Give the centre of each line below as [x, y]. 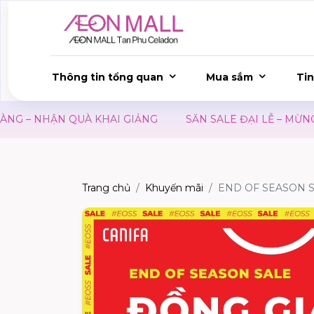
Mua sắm [230, 77]
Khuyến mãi [174, 188]
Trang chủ [106, 188]
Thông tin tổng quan [108, 77]
